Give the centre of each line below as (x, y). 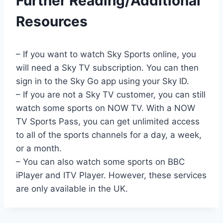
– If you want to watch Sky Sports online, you (106, 55)
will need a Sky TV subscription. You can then (107, 68)
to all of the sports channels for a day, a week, (109, 135)
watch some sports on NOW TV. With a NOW (106, 108)
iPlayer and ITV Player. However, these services (111, 175)
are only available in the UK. (72, 189)
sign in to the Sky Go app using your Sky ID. (103, 81)
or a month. (39, 149)
